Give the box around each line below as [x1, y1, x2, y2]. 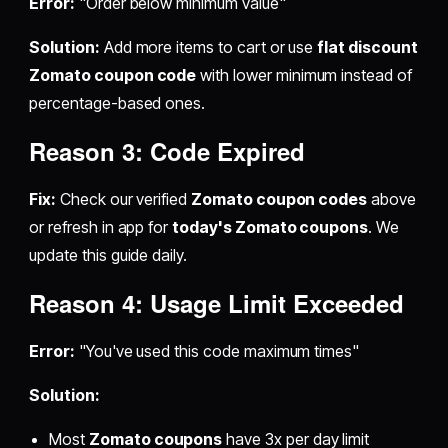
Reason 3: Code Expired [29, 134, 306, 169]
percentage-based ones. [29, 93, 206, 114]
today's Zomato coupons [172, 217, 369, 238]
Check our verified [56, 189, 192, 210]
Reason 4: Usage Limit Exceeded [29, 286, 405, 321]
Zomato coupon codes [191, 189, 368, 210]
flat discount [317, 37, 418, 58]
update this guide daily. [29, 245, 188, 266]
